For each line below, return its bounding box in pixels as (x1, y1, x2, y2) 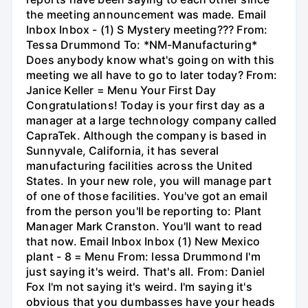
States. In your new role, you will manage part (26, 174, 272, 188)
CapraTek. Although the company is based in (26, 129, 267, 143)
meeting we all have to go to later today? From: (26, 68, 277, 82)
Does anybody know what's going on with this (26, 53, 275, 67)
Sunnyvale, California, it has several (26, 144, 219, 158)
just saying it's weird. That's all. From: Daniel (26, 265, 265, 279)
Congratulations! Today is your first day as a (26, 98, 265, 113)
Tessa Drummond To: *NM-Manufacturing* (26, 38, 258, 52)
